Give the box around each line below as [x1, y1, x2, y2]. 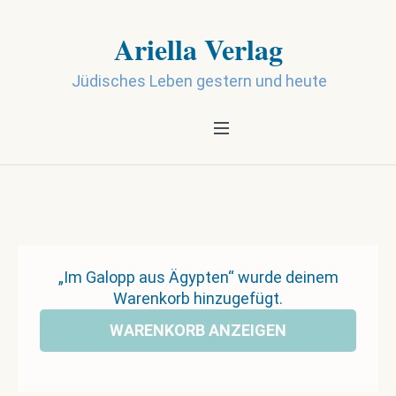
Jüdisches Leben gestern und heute [72, 72, 327, 90]
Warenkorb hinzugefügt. [113, 289, 283, 308]
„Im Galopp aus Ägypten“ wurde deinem [57, 268, 339, 286]
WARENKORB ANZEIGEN [110, 321, 286, 339]
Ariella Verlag [113, 28, 283, 70]
